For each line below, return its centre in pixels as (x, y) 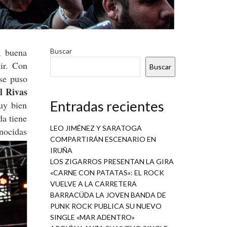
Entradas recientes (107, 106)
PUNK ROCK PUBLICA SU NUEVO (106, 206)
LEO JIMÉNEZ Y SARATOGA (96, 128)
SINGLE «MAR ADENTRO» (92, 217)
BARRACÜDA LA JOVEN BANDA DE (108, 195)
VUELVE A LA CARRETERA (93, 184)
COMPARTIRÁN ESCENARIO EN (103, 139)
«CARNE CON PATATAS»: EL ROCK (107, 173)
